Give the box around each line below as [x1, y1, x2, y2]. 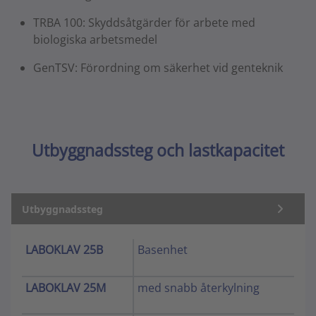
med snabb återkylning [138, 280, 260, 296]
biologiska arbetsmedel [33, 32, 157, 48]
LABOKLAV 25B [25, 242, 103, 258]
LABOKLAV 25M [25, 280, 106, 296]
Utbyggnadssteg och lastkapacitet [32, 139, 284, 162]
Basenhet [138, 242, 188, 258]
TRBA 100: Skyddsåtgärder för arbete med [33, 15, 255, 31]
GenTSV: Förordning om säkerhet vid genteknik [33, 60, 283, 76]
